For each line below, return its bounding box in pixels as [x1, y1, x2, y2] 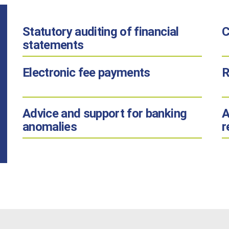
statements [22, 38, 84, 52]
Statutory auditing [22, 25, 120, 39]
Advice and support [22, 106, 127, 121]
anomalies [22, 120, 77, 134]
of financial [120, 25, 179, 39]
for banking [127, 106, 187, 121]
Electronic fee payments [22, 65, 150, 80]
